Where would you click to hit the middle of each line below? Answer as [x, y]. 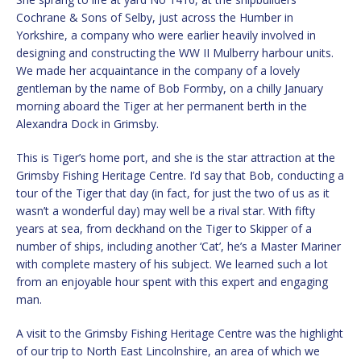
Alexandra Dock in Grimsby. [87, 123]
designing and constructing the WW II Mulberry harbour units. [175, 52]
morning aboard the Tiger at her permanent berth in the [162, 106]
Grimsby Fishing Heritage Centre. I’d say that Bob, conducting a [180, 175]
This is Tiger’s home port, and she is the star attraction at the [176, 157]
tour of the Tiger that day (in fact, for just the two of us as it [173, 193]
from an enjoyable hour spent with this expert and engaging [172, 281]
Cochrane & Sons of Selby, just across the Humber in [155, 17]
